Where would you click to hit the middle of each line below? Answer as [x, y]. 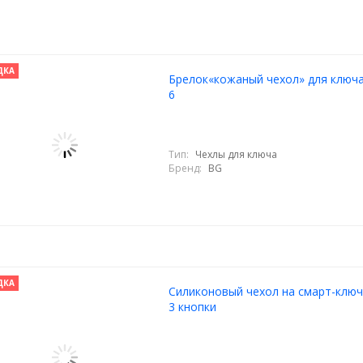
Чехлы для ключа [236, 154]
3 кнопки [192, 307]
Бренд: [185, 168]
